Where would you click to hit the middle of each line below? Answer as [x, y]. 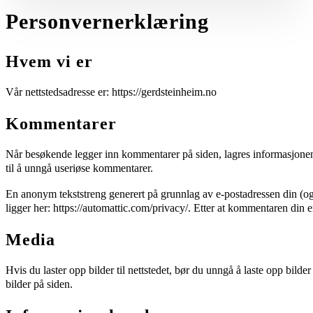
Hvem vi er [49, 61]
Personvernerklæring [107, 21]
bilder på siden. [39, 284]
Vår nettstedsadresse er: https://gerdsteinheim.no [111, 93]
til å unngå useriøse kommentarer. [79, 169]
